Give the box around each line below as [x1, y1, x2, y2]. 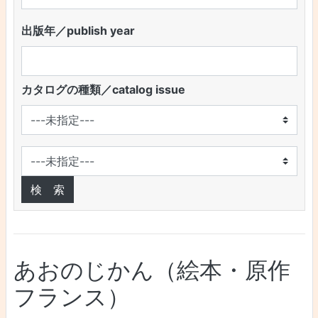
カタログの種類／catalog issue [21, 82, 185, 97]
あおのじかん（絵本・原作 [13, 256, 290, 285]
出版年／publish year [21, 23, 135, 38]
